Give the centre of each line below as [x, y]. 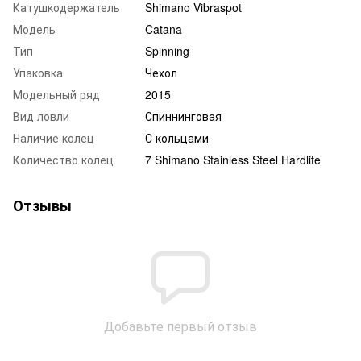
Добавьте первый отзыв [180, 326]
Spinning [167, 50]
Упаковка [38, 72]
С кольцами [177, 137]
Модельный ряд [56, 94]
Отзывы [42, 205]
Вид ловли [41, 116]
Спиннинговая [183, 116]
